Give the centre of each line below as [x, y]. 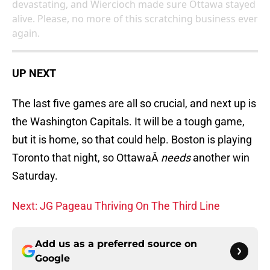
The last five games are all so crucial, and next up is [134, 104]
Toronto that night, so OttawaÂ [86, 158]
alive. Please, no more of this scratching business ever [135, 19]
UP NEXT [34, 74]
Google [52, 259]
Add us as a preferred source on [116, 244]
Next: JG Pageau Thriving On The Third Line [116, 206]
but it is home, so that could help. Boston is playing [132, 140]
